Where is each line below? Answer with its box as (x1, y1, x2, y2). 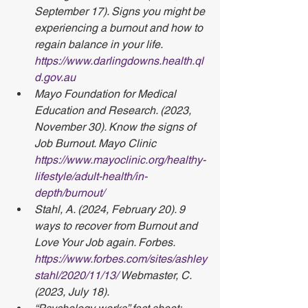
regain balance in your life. (34, 38, 165, 51)
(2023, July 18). (34, 285, 111, 298)
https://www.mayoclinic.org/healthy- (34, 153, 206, 166)
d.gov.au (34, 71, 76, 84)
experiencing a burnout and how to (34, 21, 206, 34)
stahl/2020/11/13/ (34, 269, 118, 282)
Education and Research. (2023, (34, 104, 194, 117)
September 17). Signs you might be (34, 5, 208, 18)
